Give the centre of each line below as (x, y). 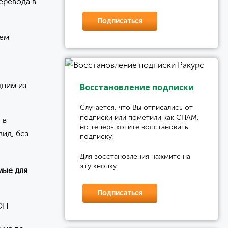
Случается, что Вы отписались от (136, 108)
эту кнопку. (99, 166)
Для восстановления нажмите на (135, 156)
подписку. (96, 137)
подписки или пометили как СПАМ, (139, 117)
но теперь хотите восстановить (134, 127)
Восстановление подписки (137, 87)
